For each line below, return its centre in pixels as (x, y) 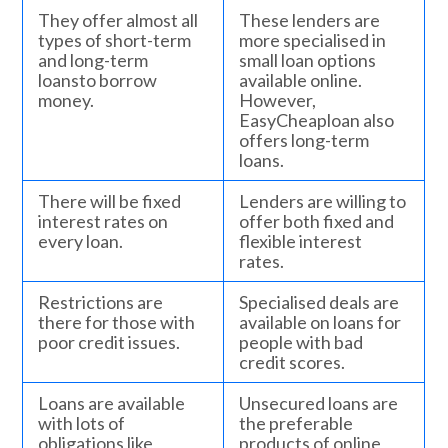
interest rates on (103, 221)
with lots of (82, 423)
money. (66, 100)
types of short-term (115, 40)
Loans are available (112, 403)
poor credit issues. (109, 342)
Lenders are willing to (323, 201)
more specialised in (313, 40)
